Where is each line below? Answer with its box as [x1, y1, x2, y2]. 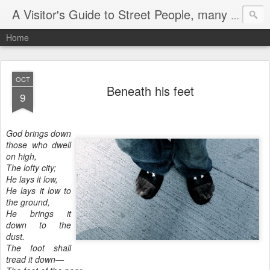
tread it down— [6, 253, 64, 265]
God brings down [6, 127, 71, 139]
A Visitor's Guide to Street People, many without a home [231, 10, 239, 22]
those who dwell [6, 139, 71, 151]
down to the [6, 219, 71, 231]
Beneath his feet [106, 82, 194, 99]
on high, [6, 150, 37, 162]
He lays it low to [6, 184, 71, 196]
